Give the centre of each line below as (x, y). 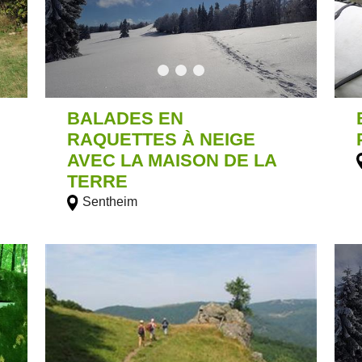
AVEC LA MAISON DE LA (171, 160)
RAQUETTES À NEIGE (161, 139)
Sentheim (109, 201)
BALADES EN (125, 118)
